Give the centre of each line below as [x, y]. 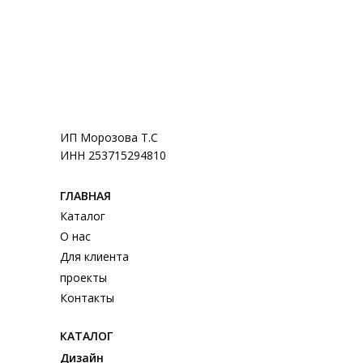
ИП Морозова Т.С [109, 137]
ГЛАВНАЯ [85, 195]
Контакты [87, 297]
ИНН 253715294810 [113, 155]
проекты [83, 277]
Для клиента [94, 256]
